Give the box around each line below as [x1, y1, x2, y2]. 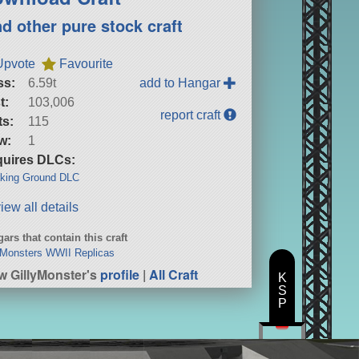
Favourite [59, 56, 114, 71]
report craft [160, 107, 224, 122]
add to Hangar [139, 75, 224, 90]
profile [100, 264, 140, 284]
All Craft [149, 264, 199, 284]
